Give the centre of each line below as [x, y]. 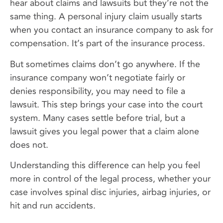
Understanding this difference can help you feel [105, 166]
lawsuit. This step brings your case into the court [106, 104]
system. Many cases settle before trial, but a [98, 118]
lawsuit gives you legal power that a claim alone [105, 131]
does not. [29, 145]
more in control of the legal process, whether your [110, 179]
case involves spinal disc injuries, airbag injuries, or [110, 192]
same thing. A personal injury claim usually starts [106, 17]
